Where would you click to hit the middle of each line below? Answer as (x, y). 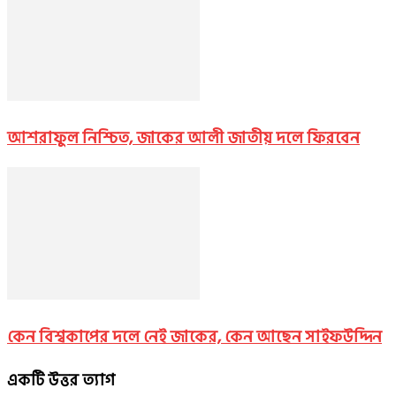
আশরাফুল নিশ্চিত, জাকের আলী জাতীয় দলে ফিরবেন (183, 137)
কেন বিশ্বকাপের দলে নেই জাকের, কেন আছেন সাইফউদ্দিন (194, 336)
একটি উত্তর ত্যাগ (61, 380)
